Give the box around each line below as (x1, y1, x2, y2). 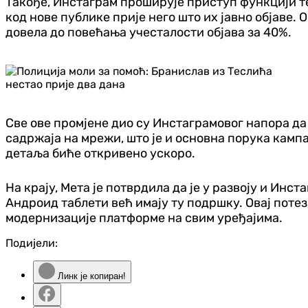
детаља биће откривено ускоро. (5, 146, 195, 162)
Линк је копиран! (55, 271, 126, 282)
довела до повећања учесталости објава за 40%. (5, 25, 291, 41)
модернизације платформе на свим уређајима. (5, 210, 283, 226)
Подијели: (5, 236, 58, 250)
